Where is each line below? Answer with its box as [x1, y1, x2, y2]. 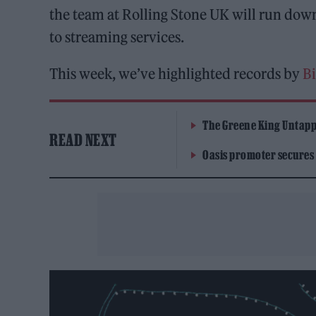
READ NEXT [49, 130, 117, 149]
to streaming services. [49, 28, 185, 46]
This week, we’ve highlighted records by [49, 64, 303, 83]
